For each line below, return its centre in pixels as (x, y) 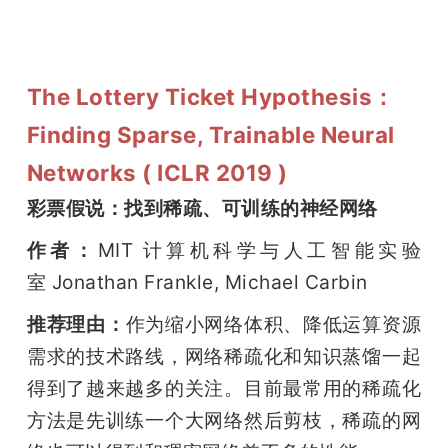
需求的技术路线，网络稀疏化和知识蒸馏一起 (224, 356)
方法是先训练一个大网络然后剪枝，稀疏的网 (224, 420)
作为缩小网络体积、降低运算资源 (273, 324)
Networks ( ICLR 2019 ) (157, 173)
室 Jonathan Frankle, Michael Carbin (197, 282)
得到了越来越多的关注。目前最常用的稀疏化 (224, 388)
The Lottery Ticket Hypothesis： (210, 97)
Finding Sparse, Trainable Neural (210, 135)
